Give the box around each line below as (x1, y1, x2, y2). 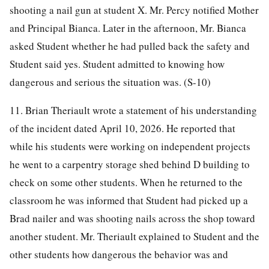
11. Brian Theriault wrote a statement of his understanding (10, 103, 257, 117)
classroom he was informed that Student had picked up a (10, 193, 248, 207)
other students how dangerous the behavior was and (10, 247, 228, 261)
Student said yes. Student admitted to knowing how (10, 56, 225, 71)
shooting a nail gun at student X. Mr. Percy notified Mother (10, 2, 259, 17)
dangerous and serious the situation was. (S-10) (10, 74, 211, 89)
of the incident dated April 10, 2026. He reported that (10, 121, 235, 135)
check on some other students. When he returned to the (10, 175, 243, 189)
